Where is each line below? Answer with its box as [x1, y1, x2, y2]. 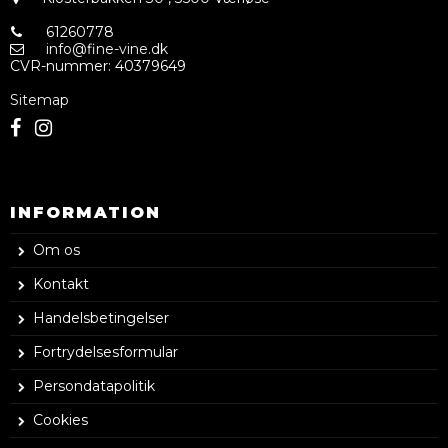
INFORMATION [10, 203, 161, 223]
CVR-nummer [10, 57, 108, 76]
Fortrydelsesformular [33, 343, 178, 362]
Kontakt [33, 275, 89, 294]
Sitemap [10, 91, 69, 110]
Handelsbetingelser [33, 309, 169, 328]
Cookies [33, 411, 88, 430]
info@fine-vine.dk [46, 40, 168, 59]
